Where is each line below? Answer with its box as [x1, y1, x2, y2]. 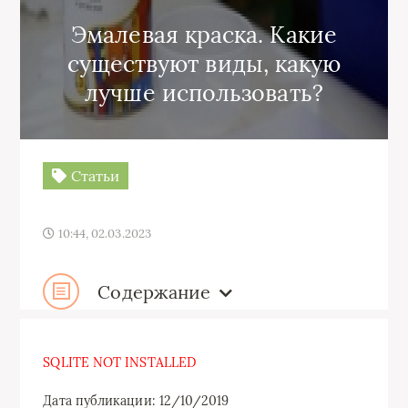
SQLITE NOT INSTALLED [43, 354, 197, 371]
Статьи [66, 167, 120, 185]
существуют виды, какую [66, 49, 342, 78]
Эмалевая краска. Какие [71, 20, 337, 49]
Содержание [97, 280, 211, 303]
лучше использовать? [85, 78, 323, 107]
